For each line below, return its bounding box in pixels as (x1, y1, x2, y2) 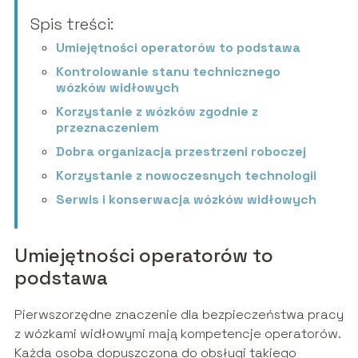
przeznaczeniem (55, 119, 159, 137)
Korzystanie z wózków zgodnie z (55, 103, 258, 121)
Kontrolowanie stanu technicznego (55, 63, 280, 81)
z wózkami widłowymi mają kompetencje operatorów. (14, 325, 340, 343)
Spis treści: (30, 14, 113, 35)
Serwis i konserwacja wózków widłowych (55, 191, 316, 209)
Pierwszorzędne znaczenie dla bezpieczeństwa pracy (14, 306, 344, 324)
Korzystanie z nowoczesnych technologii (55, 167, 316, 185)
